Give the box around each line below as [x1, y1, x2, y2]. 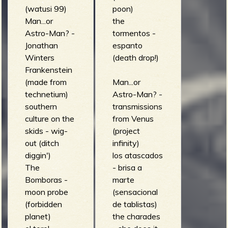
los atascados [112, 150, 163, 160]
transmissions [112, 101, 162, 111]
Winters [24, 52, 54, 63]
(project [112, 125, 140, 136]
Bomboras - [24, 174, 68, 185]
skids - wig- [24, 125, 68, 136]
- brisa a [112, 162, 142, 173]
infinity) [112, 137, 139, 148]
